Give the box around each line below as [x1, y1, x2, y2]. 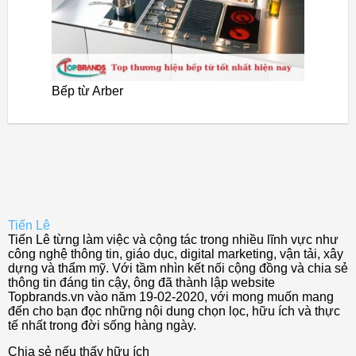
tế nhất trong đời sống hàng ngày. [8, 318, 196, 332]
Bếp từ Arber [52, 83, 123, 98]
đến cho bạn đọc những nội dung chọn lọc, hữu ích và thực [8, 304, 340, 318]
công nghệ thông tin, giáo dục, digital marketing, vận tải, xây [8, 246, 343, 261]
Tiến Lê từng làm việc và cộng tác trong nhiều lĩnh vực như [8, 232, 339, 246]
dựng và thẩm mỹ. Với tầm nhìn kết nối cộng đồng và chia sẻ [8, 261, 348, 275]
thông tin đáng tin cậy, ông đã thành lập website [8, 275, 275, 289]
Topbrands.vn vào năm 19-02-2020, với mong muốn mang [8, 289, 334, 304]
